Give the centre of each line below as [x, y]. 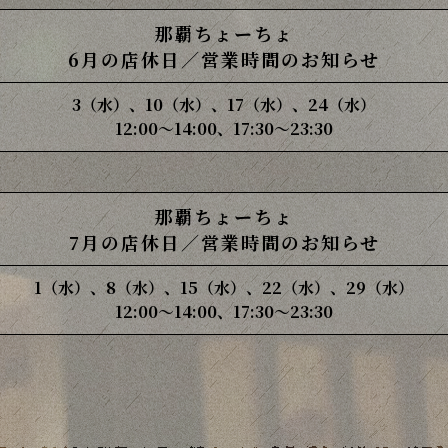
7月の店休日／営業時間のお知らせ [224, 242]
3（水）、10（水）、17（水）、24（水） [224, 104]
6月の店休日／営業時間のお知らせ [224, 59]
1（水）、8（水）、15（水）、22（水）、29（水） [224, 287]
